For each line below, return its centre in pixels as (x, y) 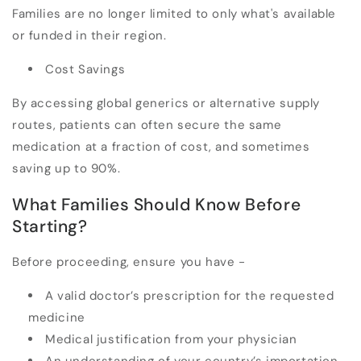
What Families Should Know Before (157, 204)
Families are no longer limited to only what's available (174, 14)
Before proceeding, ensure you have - (129, 262)
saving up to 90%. (66, 169)
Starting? (50, 226)
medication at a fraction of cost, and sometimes (161, 147)
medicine (57, 318)
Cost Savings (85, 70)
